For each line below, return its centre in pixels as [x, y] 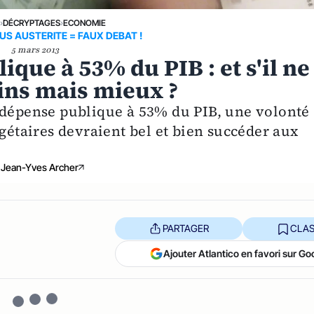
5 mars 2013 [35, 49]
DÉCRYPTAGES [32, 22]
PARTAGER [185, 228]
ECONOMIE [85, 22]
